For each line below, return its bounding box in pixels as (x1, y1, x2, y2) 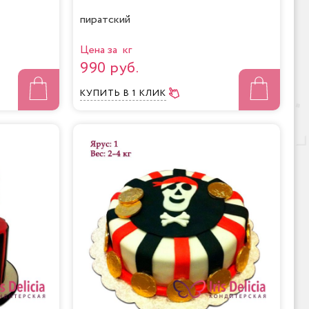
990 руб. (80, 57, 139, 79)
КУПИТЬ (80, 86, 123, 100)
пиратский (80, 11, 130, 28)
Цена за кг (80, 41, 132, 58)
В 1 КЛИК (123, 86, 166, 100)
